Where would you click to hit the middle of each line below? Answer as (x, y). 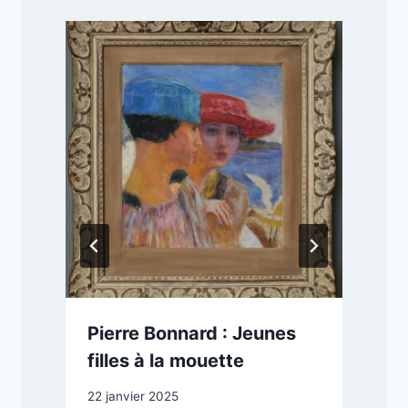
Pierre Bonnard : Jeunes (192, 334)
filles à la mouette (166, 361)
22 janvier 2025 (133, 396)
